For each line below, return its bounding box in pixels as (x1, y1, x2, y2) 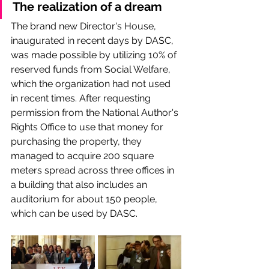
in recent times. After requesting (11, 92, 153, 104)
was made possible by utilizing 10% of (11, 49, 179, 61)
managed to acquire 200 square (11, 150, 156, 162)
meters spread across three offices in (11, 164, 177, 176)
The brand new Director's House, (11, 20, 159, 32)
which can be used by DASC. (11, 207, 138, 219)
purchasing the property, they (11, 135, 144, 147)
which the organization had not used (11, 77, 173, 89)
